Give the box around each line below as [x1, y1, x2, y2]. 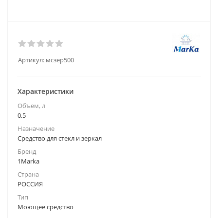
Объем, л [18, 101, 45, 110]
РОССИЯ [18, 180, 43, 188]
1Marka [18, 157, 39, 165]
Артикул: [18, 55, 44, 64]
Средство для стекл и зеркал [18, 134, 102, 143]
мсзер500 [46, 55, 74, 64]
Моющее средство [18, 202, 73, 211]
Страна [18, 170, 39, 179]
